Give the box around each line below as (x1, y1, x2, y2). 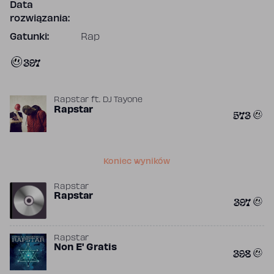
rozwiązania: (10, 15, 70, 23)
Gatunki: (10, 33, 50, 42)
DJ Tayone (102, 97, 143, 104)
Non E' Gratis (54, 243, 117, 252)
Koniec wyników (103, 158, 171, 166)
